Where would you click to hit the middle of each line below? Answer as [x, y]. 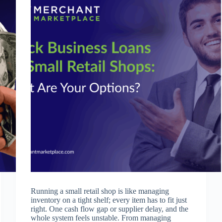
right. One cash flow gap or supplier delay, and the [110, 209]
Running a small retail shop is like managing [100, 191]
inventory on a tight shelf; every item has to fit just [109, 200]
